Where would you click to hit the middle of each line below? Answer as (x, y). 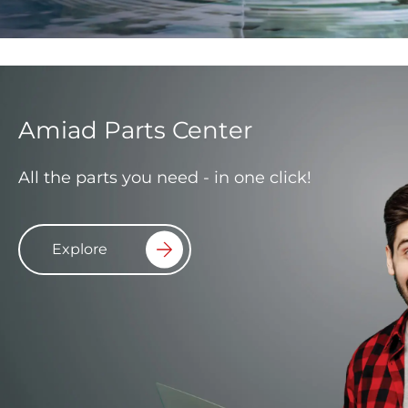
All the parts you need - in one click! (165, 178)
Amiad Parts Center (135, 131)
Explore (80, 250)
